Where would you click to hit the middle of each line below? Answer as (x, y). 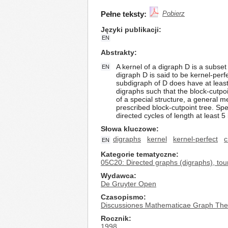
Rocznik (115, 218)
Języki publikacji (130, 30)
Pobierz (174, 13)
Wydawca (117, 176)
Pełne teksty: (124, 14)
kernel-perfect (195, 139)
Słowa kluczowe (129, 129)
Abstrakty (118, 52)
